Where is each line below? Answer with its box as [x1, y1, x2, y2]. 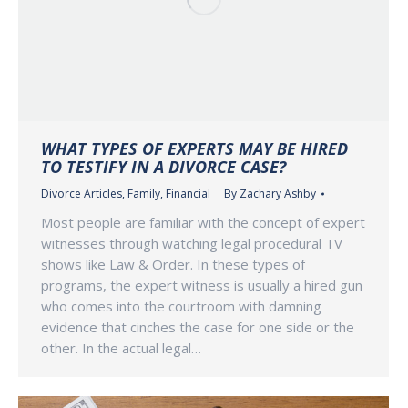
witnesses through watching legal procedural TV [41, 234, 342, 253]
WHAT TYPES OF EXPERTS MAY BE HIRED [41, 138, 348, 160]
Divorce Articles [41, 186, 122, 202]
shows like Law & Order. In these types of [41, 255, 305, 274]
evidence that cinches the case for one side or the [41, 318, 354, 337]
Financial [166, 186, 210, 202]
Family [127, 186, 160, 202]
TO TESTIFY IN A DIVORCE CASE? [41, 156, 286, 178]
